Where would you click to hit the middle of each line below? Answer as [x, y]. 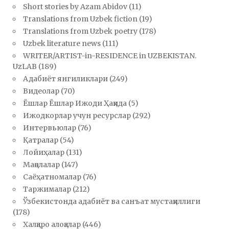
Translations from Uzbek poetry [80, 31]
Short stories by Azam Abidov [75, 7]
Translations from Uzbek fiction [80, 19]
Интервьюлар [50, 128]
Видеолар [41, 91]
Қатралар [41, 140]
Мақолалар [41, 165]
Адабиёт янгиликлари [65, 79]
